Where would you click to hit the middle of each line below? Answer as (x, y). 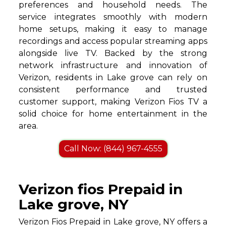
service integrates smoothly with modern (113, 17)
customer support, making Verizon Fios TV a (113, 102)
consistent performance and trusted (113, 90)
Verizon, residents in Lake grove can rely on (113, 78)
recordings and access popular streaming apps (113, 41)
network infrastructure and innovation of (113, 66)
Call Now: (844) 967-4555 (113, 149)
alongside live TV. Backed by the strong (113, 53)
